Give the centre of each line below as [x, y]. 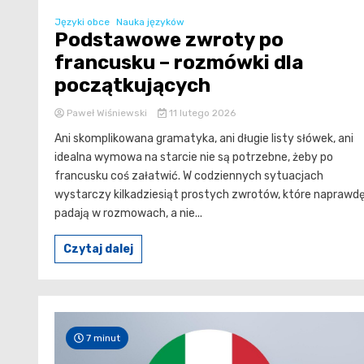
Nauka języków [150, 22]
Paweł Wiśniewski [107, 113]
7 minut [102, 338]
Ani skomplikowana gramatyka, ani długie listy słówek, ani [204, 139]
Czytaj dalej [98, 249]
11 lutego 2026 [201, 113]
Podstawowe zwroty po [169, 40]
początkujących [132, 86]
